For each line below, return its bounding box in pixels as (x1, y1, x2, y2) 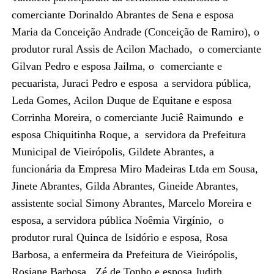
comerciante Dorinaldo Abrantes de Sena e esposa (11, 8, 234, 21)
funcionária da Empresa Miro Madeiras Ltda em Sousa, (11, 162, 258, 175)
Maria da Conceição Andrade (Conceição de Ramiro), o (11, 25, 259, 38)
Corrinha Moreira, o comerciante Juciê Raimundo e (11, 111, 243, 124)
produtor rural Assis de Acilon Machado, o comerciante (11, 42, 261, 55)
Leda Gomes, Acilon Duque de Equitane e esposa (11, 94, 232, 106)
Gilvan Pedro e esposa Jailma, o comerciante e (11, 59, 222, 72)
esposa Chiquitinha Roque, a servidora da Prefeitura (11, 128, 246, 141)
